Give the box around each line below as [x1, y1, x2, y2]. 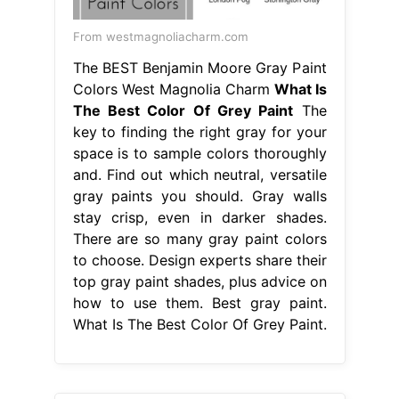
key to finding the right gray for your [72, 122, 327, 141]
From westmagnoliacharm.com [72, 28, 248, 44]
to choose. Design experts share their [72, 250, 327, 269]
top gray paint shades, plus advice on [72, 272, 327, 290]
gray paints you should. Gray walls [72, 186, 327, 205]
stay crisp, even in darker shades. [72, 208, 327, 226]
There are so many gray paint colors [72, 229, 327, 248]
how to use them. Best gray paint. [72, 293, 327, 312]
